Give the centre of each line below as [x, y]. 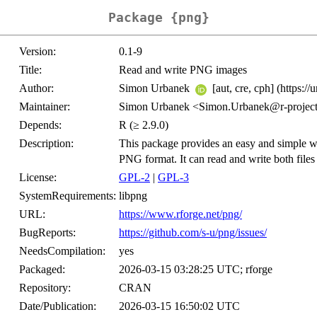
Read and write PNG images [183, 70]
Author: [36, 88]
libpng [133, 196]
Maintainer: [45, 107]
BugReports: [47, 233]
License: [38, 178]
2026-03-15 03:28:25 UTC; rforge [196, 270]
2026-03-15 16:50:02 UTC [179, 306]
